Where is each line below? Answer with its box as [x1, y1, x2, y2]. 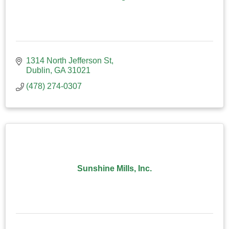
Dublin [26, 66, 50, 75]
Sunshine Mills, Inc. [77, 164, 152, 173]
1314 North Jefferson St [26, 56, 111, 65]
